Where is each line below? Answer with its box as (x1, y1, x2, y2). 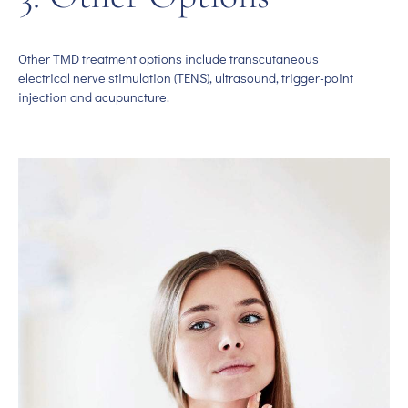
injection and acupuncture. (18, 88, 169, 107)
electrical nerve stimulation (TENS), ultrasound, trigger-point (18, 69, 353, 87)
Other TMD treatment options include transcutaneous (18, 50, 319, 68)
